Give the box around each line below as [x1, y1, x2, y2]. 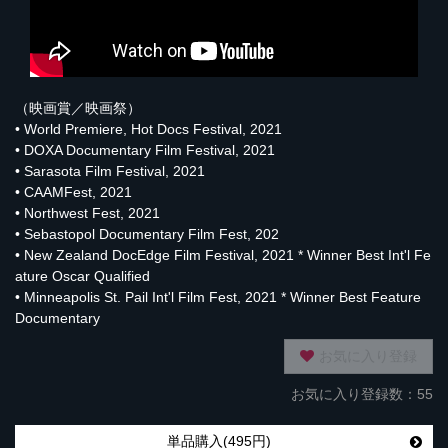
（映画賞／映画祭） [15, 100, 141, 117]
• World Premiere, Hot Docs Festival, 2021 [15, 121, 282, 138]
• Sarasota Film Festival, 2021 [15, 163, 205, 180]
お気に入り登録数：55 [291, 386, 433, 403]
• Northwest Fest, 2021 [15, 205, 160, 222]
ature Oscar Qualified [15, 268, 150, 285]
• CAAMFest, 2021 [15, 184, 132, 201]
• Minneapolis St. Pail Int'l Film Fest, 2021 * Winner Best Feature [15, 289, 421, 306]
